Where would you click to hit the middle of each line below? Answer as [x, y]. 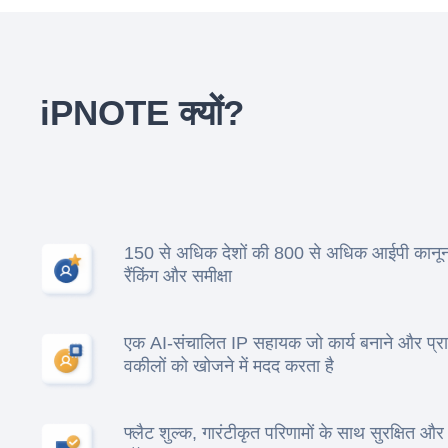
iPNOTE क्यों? [142, 112]
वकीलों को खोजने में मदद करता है [229, 366]
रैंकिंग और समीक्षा [178, 276]
